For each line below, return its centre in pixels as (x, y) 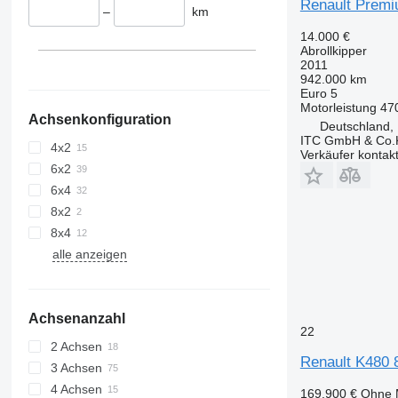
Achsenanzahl (76, 319)
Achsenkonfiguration (99, 120)
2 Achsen (76, 347)
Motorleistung (338, 107)
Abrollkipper (333, 50)
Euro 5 (318, 93)
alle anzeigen (89, 255)
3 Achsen (76, 368)
